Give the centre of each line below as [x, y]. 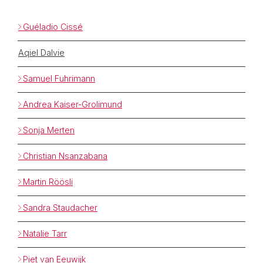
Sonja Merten [49, 130]
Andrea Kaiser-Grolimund [73, 104]
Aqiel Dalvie [41, 52]
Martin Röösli [48, 181]
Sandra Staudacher [60, 207]
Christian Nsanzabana [65, 156]
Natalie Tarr [45, 233]
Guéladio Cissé [53, 26]
